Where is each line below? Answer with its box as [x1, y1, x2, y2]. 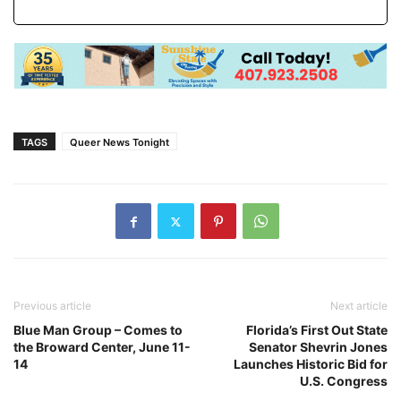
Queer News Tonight [70, 136, 169, 149]
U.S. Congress [300, 373, 388, 389]
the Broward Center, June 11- [13, 339, 191, 355]
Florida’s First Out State [246, 322, 388, 338]
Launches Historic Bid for [234, 356, 388, 372]
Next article [330, 299, 388, 313]
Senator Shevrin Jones [249, 339, 388, 355]
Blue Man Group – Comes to [13, 322, 183, 338]
